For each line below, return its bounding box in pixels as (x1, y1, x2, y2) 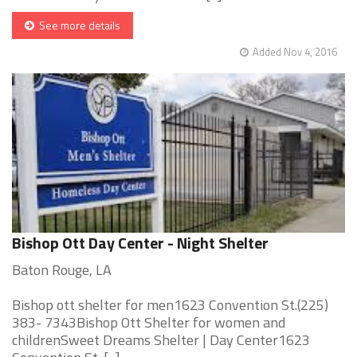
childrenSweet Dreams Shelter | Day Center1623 (12, 329, 310, 351)
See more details (34, 17, 120, 34)
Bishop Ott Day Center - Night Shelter (12, 230, 269, 256)
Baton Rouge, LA (12, 259, 112, 281)
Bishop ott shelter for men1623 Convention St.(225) (12, 294, 328, 316)
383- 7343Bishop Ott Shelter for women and (12, 312, 285, 334)
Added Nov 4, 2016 (253, 44, 337, 61)
